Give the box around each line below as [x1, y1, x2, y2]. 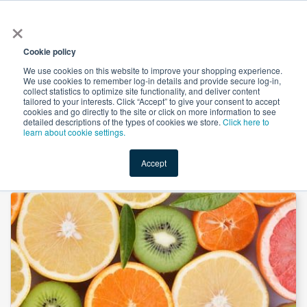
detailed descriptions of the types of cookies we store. [23, 116, 223, 127]
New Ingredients [109, 109, 193, 123]
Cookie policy [23, 45, 76, 58]
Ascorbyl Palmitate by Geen [64, 158, 168, 169]
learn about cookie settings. [23, 126, 125, 138]
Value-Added [36, 109, 102, 123]
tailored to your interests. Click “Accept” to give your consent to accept [23, 95, 280, 107]
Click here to [223, 116, 269, 127]
